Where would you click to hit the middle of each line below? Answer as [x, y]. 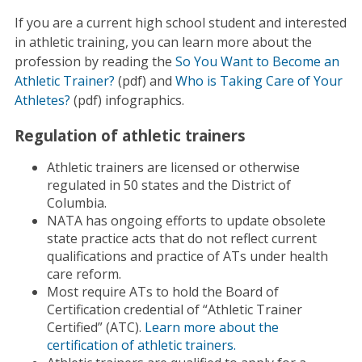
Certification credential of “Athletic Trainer [174, 310]
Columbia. [76, 203]
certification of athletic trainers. [141, 345]
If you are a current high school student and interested [180, 23]
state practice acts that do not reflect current [181, 239]
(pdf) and [145, 81]
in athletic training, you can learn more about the [163, 42]
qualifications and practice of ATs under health [187, 257]
